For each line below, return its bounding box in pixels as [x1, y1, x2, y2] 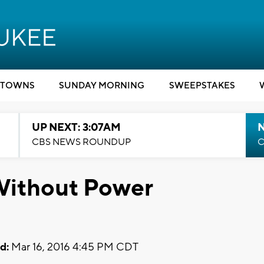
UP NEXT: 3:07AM [31, 121, 121, 134]
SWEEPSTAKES [169, 80, 235, 91]
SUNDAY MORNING [59, 80, 144, 91]
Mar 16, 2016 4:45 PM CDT [9, 240, 138, 254]
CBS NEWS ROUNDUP [31, 136, 131, 148]
